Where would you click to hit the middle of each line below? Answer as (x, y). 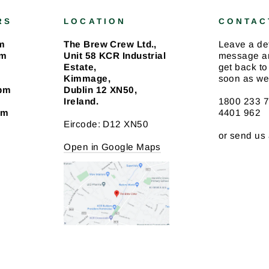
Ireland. (81, 101)
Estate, (80, 67)
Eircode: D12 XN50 (106, 124)
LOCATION (95, 21)
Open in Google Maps (112, 147)
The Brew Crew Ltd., (110, 44)
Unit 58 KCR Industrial (115, 56)
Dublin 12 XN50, (101, 90)
